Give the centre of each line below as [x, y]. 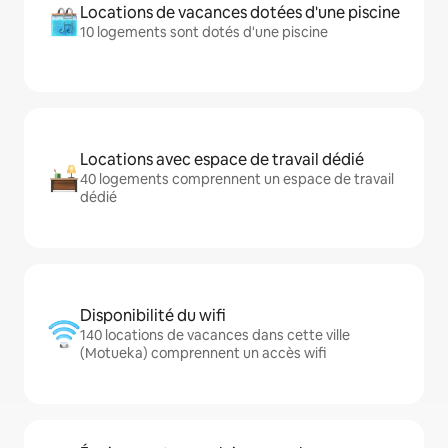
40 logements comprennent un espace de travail [237, 179]
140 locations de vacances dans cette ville [215, 335]
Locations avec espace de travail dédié [222, 159]
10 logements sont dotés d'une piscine [204, 32]
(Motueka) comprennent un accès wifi [203, 353]
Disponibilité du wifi [153, 315]
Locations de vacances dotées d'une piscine [240, 12]
